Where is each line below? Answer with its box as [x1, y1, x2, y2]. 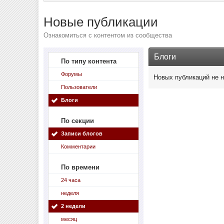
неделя [61, 190, 79, 196]
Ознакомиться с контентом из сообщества [43, 31, 172, 39]
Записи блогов [61, 130, 103, 136]
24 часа [61, 177, 81, 183]
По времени [61, 163, 100, 171]
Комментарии [61, 143, 96, 149]
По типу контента [61, 57, 117, 65]
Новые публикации [43, 14, 158, 29]
